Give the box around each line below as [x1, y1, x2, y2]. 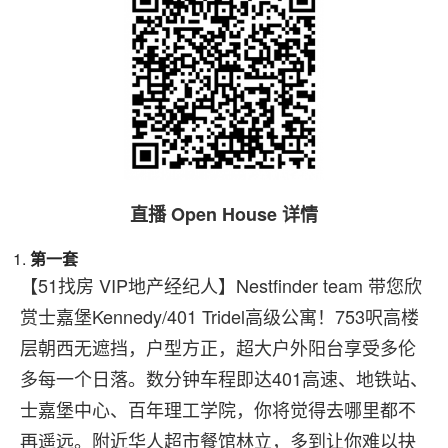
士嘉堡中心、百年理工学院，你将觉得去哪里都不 [20, 396, 416, 422]
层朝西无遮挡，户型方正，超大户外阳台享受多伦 [20, 334, 416, 360]
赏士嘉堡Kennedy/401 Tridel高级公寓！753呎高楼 [20, 303, 419, 329]
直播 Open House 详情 [130, 201, 318, 227]
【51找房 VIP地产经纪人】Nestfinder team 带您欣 [20, 272, 422, 298]
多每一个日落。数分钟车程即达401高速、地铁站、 [20, 365, 428, 391]
